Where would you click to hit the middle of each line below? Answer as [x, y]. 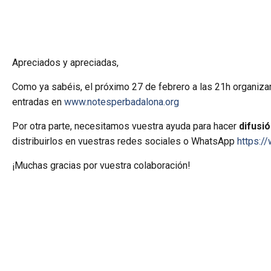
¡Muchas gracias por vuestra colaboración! [102, 165]
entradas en [38, 102]
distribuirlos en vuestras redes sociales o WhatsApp [125, 141]
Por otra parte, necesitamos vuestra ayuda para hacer [126, 126]
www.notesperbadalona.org [122, 102]
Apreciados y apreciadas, [66, 63]
